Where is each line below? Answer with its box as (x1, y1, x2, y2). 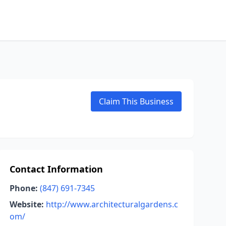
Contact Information (9, 163, 103, 175)
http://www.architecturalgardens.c (45, 199, 178, 210)
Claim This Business (99, 96, 174, 107)
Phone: (9, 183, 38, 194)
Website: (9, 199, 44, 210)
